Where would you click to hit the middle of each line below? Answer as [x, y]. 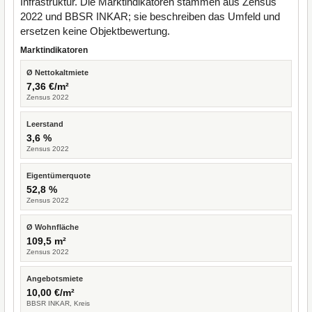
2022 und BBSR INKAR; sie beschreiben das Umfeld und [150, 16]
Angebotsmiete [55, 279]
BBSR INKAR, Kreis [58, 303]
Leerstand [45, 124]
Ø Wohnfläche [53, 227]
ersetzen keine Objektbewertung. [95, 31]
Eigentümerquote [58, 175]
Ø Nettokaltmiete [57, 72]
